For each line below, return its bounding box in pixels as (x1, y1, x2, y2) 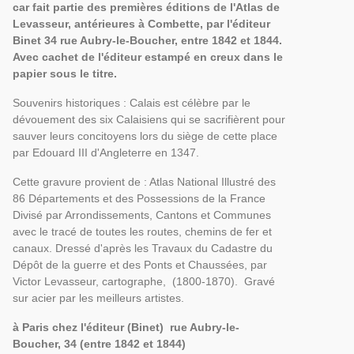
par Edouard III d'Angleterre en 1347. (12, 146, 202, 159)
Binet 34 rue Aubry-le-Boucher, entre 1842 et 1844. (12, 34, 282, 47)
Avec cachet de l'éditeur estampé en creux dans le (12, 51, 283, 63)
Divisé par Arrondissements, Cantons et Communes (12, 209, 271, 221)
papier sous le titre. (12, 67, 117, 80)
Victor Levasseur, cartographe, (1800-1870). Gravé (12, 275, 275, 288)
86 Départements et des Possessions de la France (12, 192, 265, 205)
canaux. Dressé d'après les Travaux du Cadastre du (12, 242, 273, 254)
